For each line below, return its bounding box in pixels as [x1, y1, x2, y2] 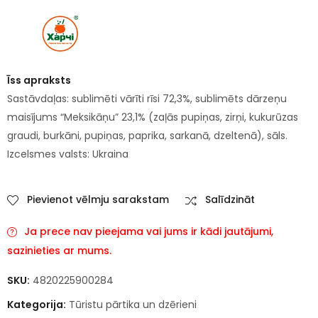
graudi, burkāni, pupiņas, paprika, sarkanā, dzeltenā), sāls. [7, 128, 287, 143]
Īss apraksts [7, 72, 71, 87]
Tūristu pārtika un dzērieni [69, 297, 197, 312]
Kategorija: [7, 297, 68, 312]
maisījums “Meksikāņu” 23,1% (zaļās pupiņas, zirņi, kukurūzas [7, 109, 298, 124]
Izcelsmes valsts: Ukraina [7, 146, 128, 161]
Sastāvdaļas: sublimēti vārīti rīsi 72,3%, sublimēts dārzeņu [7, 91, 287, 106]
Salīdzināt [205, 192, 256, 207]
